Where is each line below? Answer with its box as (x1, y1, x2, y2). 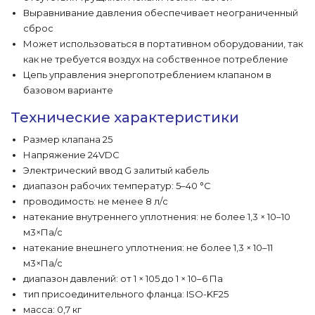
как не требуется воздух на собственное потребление (23, 53, 288, 65)
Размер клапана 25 (23, 134, 112, 145)
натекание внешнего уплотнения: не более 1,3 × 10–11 (23, 242, 273, 253)
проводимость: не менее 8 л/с (23, 195, 168, 207)
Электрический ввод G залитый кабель (23, 165, 209, 176)
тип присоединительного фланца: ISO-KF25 (23, 288, 229, 300)
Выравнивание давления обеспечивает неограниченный (23, 7, 298, 18)
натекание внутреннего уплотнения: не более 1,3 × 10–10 (23, 211, 290, 222)
